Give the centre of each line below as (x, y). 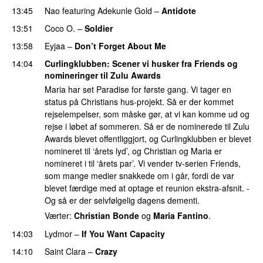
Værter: (59, 216)
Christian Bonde (107, 216)
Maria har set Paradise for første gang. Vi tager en (138, 90)
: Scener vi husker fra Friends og (172, 63)
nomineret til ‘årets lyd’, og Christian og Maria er (133, 151)
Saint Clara (65, 251)
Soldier (99, 28)
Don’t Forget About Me (120, 45)
